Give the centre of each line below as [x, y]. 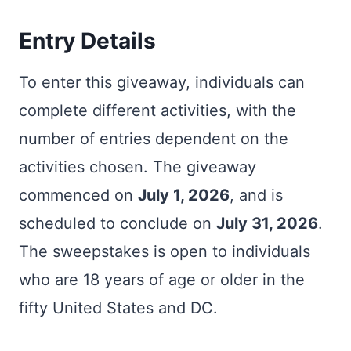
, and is [256, 195]
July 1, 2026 [184, 195]
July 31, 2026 [267, 223]
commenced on [78, 195]
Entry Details [87, 41]
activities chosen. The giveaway [138, 167]
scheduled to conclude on [118, 223]
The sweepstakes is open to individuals [165, 251]
